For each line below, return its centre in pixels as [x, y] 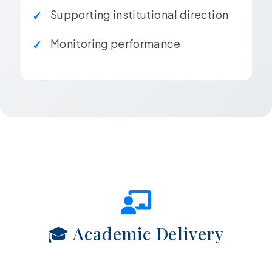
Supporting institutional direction [140, 15]
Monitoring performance [115, 44]
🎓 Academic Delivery [136, 233]
